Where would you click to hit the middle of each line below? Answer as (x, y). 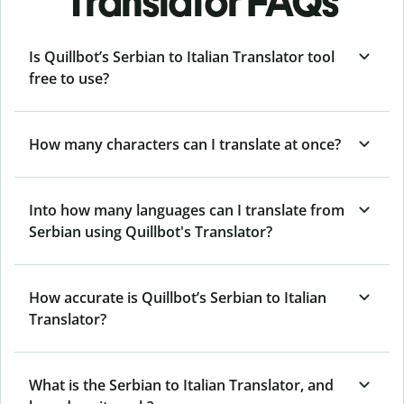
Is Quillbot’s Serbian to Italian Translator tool (182, 56)
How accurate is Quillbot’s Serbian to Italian (178, 297)
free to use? (69, 78)
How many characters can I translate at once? (185, 144)
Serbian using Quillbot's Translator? (151, 231)
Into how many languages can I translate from (187, 210)
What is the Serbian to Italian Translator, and (181, 385)
